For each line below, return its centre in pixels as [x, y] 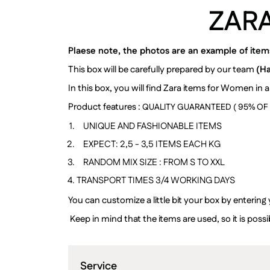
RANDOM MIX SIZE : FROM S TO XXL [154, 162]
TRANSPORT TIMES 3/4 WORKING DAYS [156, 181]
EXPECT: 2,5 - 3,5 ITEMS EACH [145, 144]
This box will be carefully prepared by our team [162, 70]
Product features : [105, 107]
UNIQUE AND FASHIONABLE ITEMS [152, 126]
